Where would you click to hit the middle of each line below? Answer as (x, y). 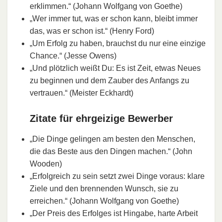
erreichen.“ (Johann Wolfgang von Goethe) (104, 201)
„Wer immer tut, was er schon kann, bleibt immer (114, 18)
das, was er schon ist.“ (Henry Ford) (92, 31)
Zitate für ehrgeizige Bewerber (101, 118)
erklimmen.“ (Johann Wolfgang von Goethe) (106, 6)
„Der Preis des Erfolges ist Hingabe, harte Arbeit (114, 213)
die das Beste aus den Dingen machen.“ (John (111, 151)
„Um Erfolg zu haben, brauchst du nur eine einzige (118, 43)
